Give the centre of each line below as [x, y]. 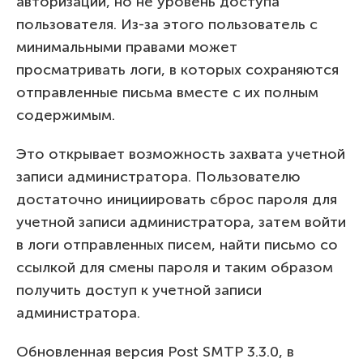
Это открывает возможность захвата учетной [181, 154]
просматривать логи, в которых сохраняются [177, 69]
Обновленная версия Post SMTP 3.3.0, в [155, 351]
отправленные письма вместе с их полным [167, 92]
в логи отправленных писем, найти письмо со [177, 244]
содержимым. [66, 115]
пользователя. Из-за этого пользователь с [167, 24]
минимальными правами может [127, 47]
